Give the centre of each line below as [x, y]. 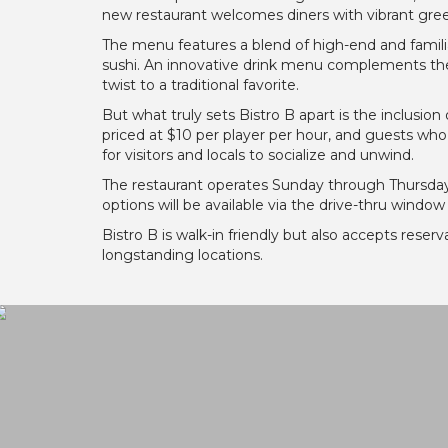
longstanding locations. [182, 255]
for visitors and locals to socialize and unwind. [258, 155]
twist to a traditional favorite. [200, 85]
